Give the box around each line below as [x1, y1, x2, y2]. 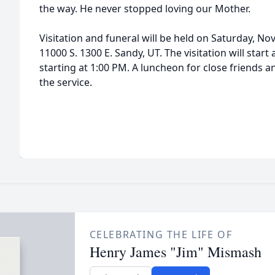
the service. [39, 76, 92, 89]
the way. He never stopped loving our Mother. [39, 2, 250, 15]
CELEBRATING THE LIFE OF [89, 228, 233, 241]
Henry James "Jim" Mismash [89, 242, 261, 261]
